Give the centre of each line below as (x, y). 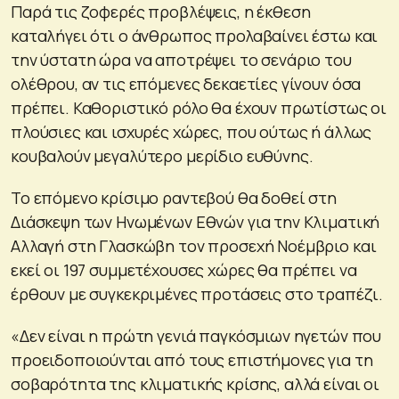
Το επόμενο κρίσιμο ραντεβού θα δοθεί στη (174, 197)
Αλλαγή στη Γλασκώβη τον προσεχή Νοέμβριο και (194, 245)
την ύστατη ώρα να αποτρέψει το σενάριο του (181, 59)
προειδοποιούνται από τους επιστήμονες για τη (192, 359)
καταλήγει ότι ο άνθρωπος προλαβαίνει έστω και (195, 35)
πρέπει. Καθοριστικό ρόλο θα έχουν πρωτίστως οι (199, 107)
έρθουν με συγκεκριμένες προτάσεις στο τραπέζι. (197, 293)
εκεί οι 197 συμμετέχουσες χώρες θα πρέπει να (184, 269)
